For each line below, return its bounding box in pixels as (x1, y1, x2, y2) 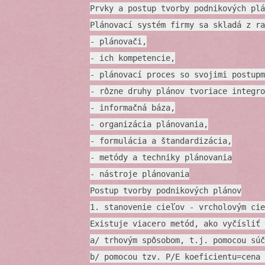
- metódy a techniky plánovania (90, 153, 232, 163)
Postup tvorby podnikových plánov (90, 186, 241, 196)
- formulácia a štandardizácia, (90, 136, 232, 146)
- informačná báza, (90, 103, 175, 113)
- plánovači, (90, 37, 147, 47)
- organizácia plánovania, (90, 119, 208, 130)
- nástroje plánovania (90, 169, 189, 179)
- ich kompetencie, (90, 53, 175, 63)
